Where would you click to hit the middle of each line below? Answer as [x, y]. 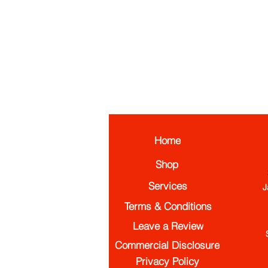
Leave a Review [168, 226]
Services [167, 185]
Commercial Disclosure [167, 245]
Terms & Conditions [168, 206]
